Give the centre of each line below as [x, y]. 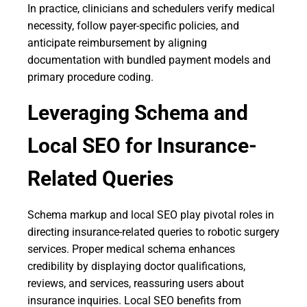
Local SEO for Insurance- [142, 146]
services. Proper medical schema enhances [131, 249]
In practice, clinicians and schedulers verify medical [151, 9]
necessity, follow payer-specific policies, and [133, 26]
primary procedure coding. [90, 77]
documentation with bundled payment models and [149, 60]
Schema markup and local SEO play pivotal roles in [151, 215]
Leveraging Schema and [138, 113]
